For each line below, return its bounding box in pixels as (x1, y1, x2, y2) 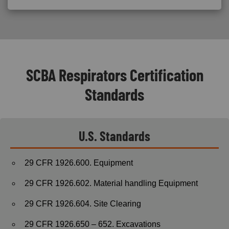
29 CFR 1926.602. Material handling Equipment (25, 178, 198, 188)
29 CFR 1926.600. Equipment (25, 158, 133, 167)
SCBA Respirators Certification (26, 64, 203, 84)
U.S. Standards (79, 127, 150, 144)
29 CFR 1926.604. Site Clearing (25, 199, 141, 208)
